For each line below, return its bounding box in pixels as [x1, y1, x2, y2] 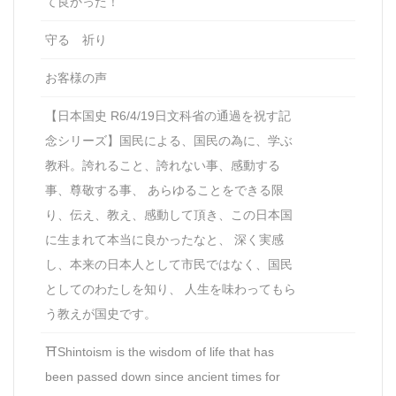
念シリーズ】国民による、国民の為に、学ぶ [45, 133, 293, 148]
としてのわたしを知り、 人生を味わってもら [45, 281, 296, 296]
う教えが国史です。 [45, 306, 156, 321]
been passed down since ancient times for [45, 369, 280, 384]
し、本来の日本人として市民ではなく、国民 [45, 256, 293, 271]
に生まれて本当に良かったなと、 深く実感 [45, 232, 284, 247]
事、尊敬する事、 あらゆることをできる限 [45, 182, 284, 197]
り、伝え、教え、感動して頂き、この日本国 [45, 207, 293, 222]
